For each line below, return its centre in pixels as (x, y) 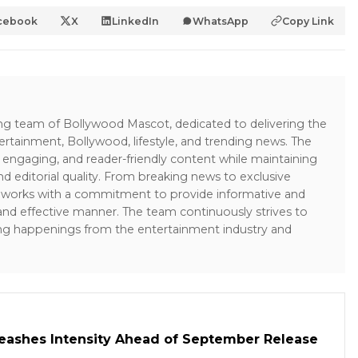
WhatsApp (221, 21)
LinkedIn (135, 21)
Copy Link (308, 21)
